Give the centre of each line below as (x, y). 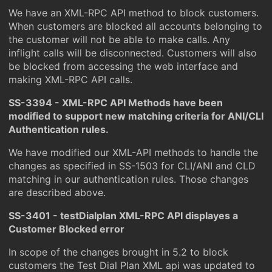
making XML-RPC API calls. (70, 80)
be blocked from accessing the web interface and (123, 66)
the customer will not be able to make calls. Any (119, 39)
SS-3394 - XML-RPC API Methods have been (116, 103)
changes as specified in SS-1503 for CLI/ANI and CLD (132, 166)
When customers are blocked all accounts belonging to (135, 26)
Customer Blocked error (66, 229)
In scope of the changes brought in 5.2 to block (118, 252)
